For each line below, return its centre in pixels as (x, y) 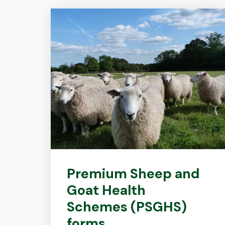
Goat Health (106, 190)
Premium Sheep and (133, 174)
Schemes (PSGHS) (127, 207)
